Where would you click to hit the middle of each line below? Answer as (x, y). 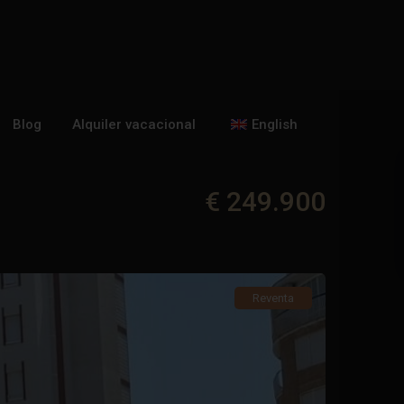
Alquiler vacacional (134, 125)
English (275, 125)
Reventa (273, 298)
